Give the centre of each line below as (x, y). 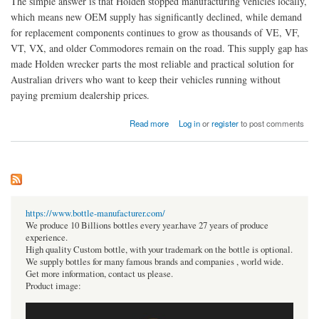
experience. (47, 237)
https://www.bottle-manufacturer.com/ (95, 213)
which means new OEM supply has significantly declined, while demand (156, 16)
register (225, 123)
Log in (190, 123)
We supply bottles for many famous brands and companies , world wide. (155, 261)
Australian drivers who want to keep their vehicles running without (146, 79)
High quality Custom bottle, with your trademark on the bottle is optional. (159, 249)
